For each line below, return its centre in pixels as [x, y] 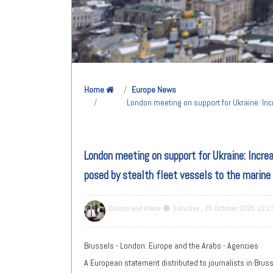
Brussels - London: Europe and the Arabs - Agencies [171, 245]
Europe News [154, 89]
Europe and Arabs [135, 208]
